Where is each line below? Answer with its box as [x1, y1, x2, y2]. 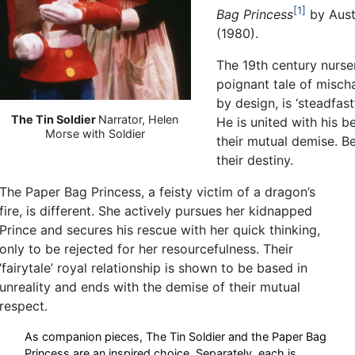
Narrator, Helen [98, 113, 179, 127]
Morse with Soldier [44, 127, 145, 141]
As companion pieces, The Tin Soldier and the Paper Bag [25, 330, 326, 344]
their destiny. [216, 152, 293, 169]
